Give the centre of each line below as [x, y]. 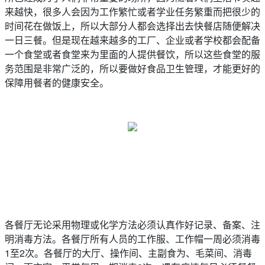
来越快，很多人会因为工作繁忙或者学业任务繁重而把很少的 [132, 12]
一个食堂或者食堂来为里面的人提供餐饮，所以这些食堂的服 [132, 54]
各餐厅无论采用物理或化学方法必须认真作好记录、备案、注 [132, 224]
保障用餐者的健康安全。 [57, 83]
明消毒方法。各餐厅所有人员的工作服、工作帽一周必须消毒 [132, 239]
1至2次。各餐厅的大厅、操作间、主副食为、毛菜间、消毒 [128, 253]
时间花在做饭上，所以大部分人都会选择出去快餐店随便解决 [132, 26]
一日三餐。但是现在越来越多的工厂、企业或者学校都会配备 [132, 40]
